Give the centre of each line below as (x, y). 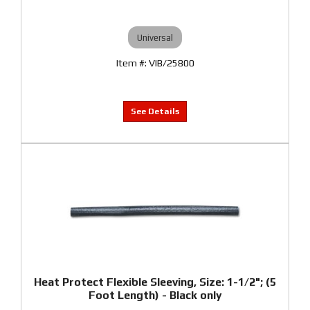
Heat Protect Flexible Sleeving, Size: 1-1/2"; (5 (155, 282)
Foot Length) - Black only (155, 295)
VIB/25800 (171, 63)
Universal (155, 37)
